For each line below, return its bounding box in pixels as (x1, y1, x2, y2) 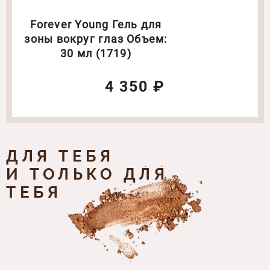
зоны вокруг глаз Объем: (24, 32, 168, 45)
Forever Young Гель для (30, 17, 162, 31)
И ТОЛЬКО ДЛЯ (6, 165, 168, 184)
